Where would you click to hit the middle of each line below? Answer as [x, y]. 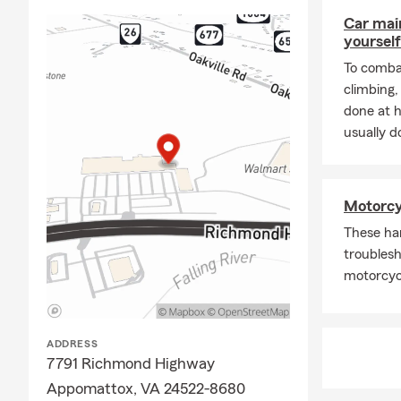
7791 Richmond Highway [131, 363]
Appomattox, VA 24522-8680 [146, 388]
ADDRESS [73, 344]
